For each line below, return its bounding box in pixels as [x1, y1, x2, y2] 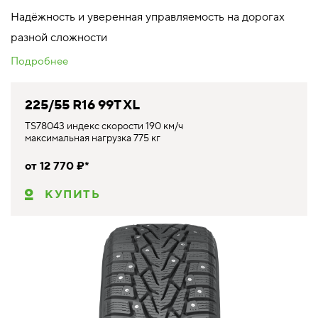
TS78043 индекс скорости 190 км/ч [25, 119, 183, 133]
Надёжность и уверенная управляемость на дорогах [11, 9, 285, 24]
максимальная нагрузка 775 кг [25, 131, 160, 145]
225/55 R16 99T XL [25, 96, 140, 114]
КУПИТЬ [45, 187, 101, 202]
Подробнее [11, 54, 68, 68]
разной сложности [11, 30, 107, 45]
